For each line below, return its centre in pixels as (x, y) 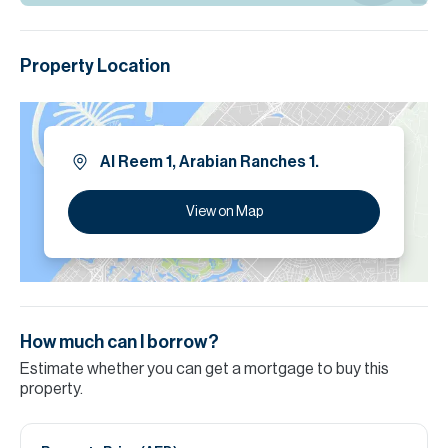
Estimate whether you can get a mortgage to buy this (204, 369)
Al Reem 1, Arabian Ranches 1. (209, 162)
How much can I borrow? (119, 342)
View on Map (224, 212)
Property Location (95, 66)
